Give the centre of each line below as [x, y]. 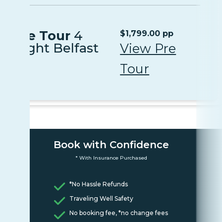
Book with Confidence [111, 144]
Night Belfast [56, 48]
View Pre [148, 49]
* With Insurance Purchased [111, 158]
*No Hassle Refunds [98, 184]
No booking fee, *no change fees [118, 213]
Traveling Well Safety [101, 198]
